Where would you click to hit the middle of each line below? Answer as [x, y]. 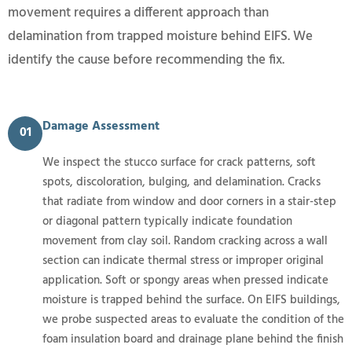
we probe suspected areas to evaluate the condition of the [193, 319]
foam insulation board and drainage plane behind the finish [193, 339]
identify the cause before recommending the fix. [146, 60]
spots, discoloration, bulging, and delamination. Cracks [181, 182]
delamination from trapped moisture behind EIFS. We [160, 36]
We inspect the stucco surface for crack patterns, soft [179, 162]
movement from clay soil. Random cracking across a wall [185, 241]
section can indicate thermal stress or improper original [183, 260]
